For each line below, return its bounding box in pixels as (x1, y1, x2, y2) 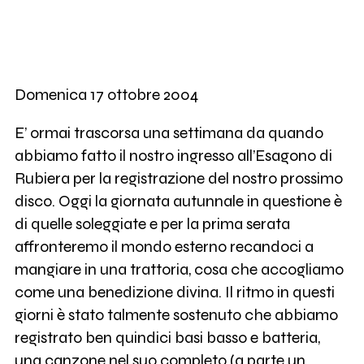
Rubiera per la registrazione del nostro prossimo (14, 169, 343, 188)
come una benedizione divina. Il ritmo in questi (14, 283, 335, 302)
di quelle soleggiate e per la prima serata (14, 214, 290, 234)
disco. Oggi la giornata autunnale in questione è (14, 192, 342, 211)
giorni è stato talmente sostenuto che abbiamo (14, 305, 338, 325)
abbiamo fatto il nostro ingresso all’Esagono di (14, 146, 332, 166)
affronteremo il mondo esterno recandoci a (14, 237, 314, 257)
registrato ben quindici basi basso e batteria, (14, 328, 320, 348)
